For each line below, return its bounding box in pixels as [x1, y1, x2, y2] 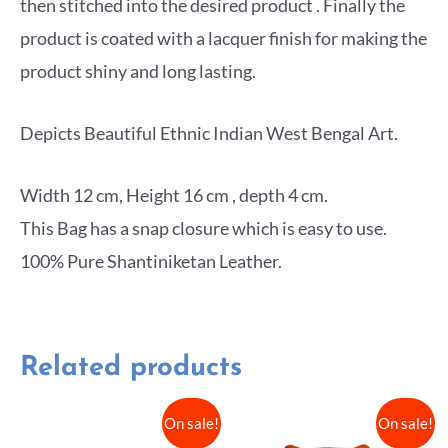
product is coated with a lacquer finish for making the [20, 26, 427, 49]
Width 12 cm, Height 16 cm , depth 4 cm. [20, 184, 328, 207]
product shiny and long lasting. [20, 59, 256, 82]
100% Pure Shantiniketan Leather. [20, 250, 282, 273]
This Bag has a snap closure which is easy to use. [20, 217, 387, 240]
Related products [20, 354, 242, 383]
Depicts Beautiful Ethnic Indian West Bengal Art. [20, 122, 398, 145]
